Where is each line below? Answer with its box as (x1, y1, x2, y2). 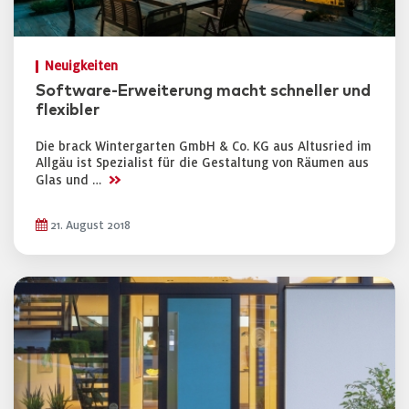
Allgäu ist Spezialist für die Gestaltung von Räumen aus (36, 156, 369, 170)
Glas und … (36, 173, 105, 187)
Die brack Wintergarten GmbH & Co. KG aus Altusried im (36, 140, 372, 153)
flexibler (36, 102, 100, 119)
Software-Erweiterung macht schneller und (36, 83, 371, 100)
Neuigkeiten (45, 59, 118, 73)
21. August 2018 (47, 219, 131, 232)
